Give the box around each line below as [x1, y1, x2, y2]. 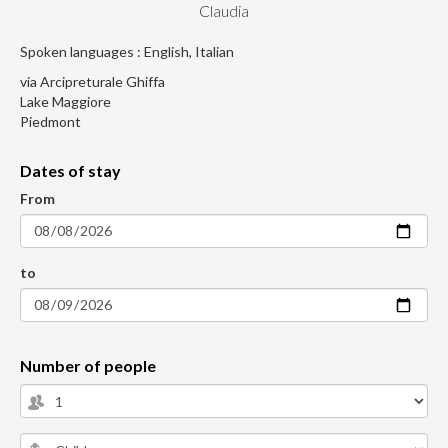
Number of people [20, 356, 156, 376]
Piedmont [20, 113, 81, 131]
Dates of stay [20, 161, 121, 181]
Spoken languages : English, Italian [20, 43, 234, 61]
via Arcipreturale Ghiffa [20, 73, 165, 91]
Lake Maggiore [20, 93, 111, 111]
